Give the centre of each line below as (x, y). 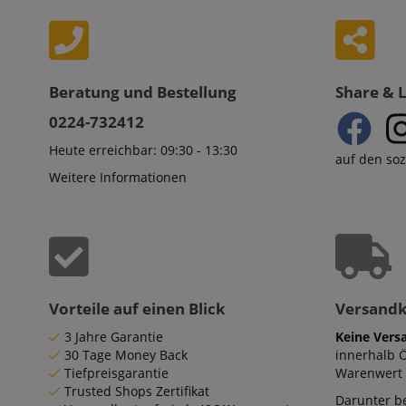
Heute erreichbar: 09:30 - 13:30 (143, 150)
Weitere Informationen (118, 177)
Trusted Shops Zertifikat (137, 391)
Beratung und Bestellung (143, 92)
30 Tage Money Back (126, 355)
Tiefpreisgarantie (116, 373)
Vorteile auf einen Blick (137, 309)
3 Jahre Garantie (114, 337)
